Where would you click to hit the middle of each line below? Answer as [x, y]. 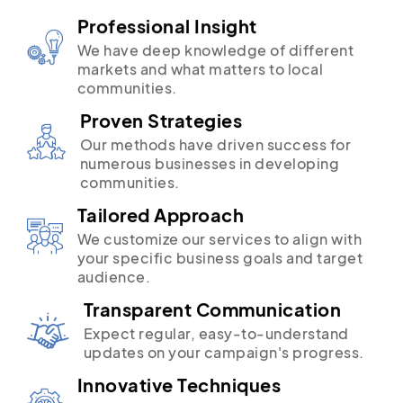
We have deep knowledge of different [215, 50]
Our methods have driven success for [215, 145]
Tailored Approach [160, 215]
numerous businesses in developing [209, 164]
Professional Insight [167, 26]
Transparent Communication [212, 309]
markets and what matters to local [200, 69]
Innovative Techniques [179, 385]
